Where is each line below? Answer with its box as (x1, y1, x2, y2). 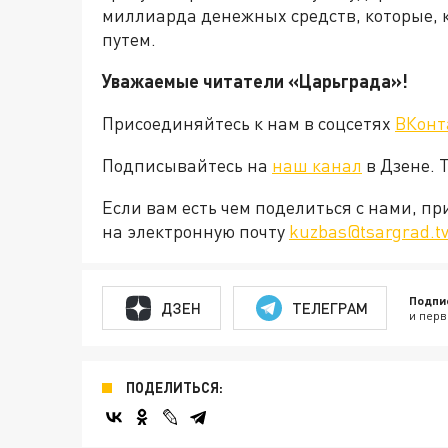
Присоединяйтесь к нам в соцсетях (102, 112, 395, 135)
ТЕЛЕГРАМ (291, 298, 368, 317)
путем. (102, 28, 156, 51)
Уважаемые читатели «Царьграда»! (102, 70, 408, 93)
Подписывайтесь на (102, 154, 272, 177)
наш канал (272, 154, 362, 177)
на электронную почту (102, 220, 289, 243)
